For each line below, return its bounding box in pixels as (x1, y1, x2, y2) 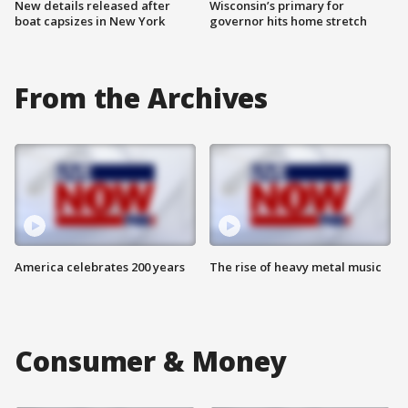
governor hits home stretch (209, 12, 367, 29)
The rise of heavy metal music (209, 258, 382, 275)
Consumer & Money (15, 342, 287, 380)
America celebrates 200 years (15, 258, 185, 275)
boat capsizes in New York (15, 12, 165, 29)
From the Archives (15, 78, 269, 117)
